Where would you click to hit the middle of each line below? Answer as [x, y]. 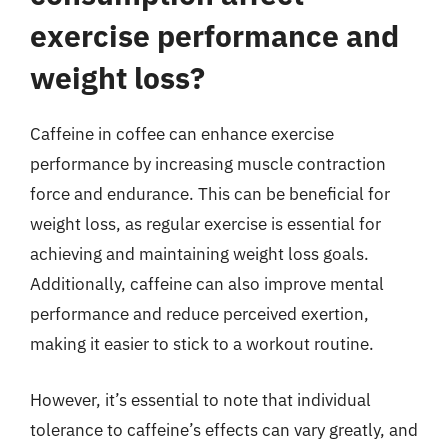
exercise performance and [214, 35]
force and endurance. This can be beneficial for [210, 194]
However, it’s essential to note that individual [200, 399]
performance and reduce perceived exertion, [199, 314]
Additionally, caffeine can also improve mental [207, 284]
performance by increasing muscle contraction [208, 164]
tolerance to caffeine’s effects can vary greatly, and [224, 429]
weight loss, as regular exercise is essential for [205, 224]
